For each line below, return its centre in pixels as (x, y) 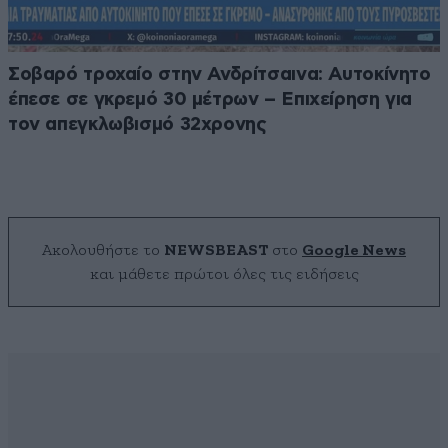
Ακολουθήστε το (103, 250)
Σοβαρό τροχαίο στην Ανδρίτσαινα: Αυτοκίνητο (219, 75)
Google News (354, 250)
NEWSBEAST (216, 250)
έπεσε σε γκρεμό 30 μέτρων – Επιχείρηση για (210, 100)
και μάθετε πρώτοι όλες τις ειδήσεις (224, 274)
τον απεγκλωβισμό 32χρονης (137, 125)
